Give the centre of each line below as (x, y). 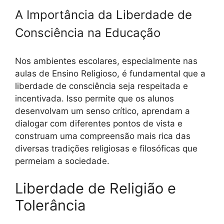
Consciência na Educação (88, 33)
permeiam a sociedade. (62, 161)
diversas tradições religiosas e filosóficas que (106, 148)
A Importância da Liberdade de (103, 15)
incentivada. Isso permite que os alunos (94, 98)
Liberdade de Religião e (95, 188)
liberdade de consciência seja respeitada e (101, 86)
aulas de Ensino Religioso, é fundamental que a (110, 73)
